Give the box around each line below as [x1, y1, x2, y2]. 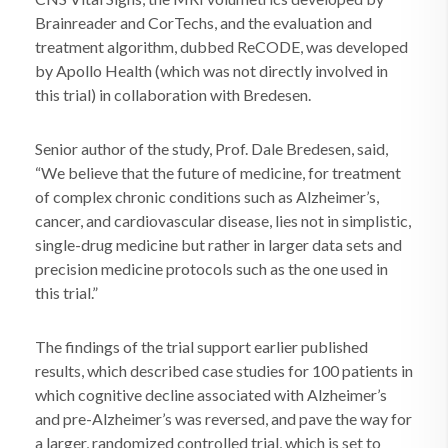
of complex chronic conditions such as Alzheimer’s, [35, 187, 379, 206]
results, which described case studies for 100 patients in [35, 361, 413, 380]
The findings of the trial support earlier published [35, 337, 368, 356]
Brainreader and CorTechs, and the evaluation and [35, 13, 372, 32]
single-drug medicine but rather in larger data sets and [35, 235, 402, 254]
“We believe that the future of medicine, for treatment [35, 163, 401, 182]
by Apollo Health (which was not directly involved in [35, 61, 388, 80]
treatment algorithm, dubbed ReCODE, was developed [35, 37, 408, 56]
